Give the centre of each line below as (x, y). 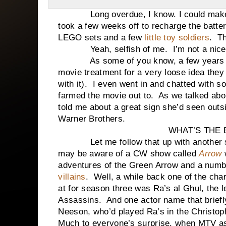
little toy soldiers (177, 38)
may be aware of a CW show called (129, 154)
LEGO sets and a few (101, 38)
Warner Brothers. (92, 119)
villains (72, 177)
